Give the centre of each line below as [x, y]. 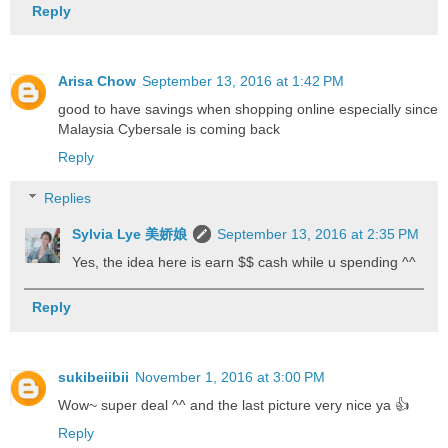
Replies [68, 198]
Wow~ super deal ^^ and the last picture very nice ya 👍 [233, 405]
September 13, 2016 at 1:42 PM [243, 80]
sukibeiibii [93, 377]
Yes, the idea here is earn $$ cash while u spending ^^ [244, 262]
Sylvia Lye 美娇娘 [130, 234]
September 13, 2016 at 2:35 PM [318, 234]
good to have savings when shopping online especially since [248, 108]
